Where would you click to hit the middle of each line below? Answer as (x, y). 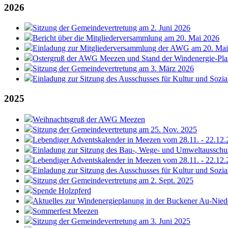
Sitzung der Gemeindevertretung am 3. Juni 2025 (111, 221)
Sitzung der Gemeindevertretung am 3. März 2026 (113, 69)
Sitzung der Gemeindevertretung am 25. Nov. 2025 (115, 129)
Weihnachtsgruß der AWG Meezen (89, 119)
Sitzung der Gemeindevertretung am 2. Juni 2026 (111, 28)
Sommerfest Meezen (65, 211)
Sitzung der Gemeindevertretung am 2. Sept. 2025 (113, 180)
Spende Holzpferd (62, 190)
